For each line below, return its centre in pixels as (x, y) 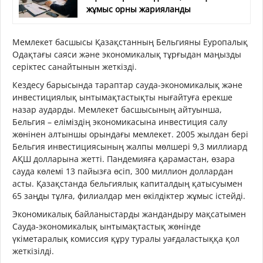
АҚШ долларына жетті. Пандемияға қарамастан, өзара (124, 159)
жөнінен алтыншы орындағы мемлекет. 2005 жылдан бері (130, 134)
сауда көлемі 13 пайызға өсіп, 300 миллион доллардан (123, 171)
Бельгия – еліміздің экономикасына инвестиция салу (120, 122)
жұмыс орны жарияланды (139, 9)
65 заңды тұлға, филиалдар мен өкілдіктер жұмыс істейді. (129, 196)
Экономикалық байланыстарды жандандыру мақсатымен (129, 214)
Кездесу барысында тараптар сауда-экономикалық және (127, 85)
